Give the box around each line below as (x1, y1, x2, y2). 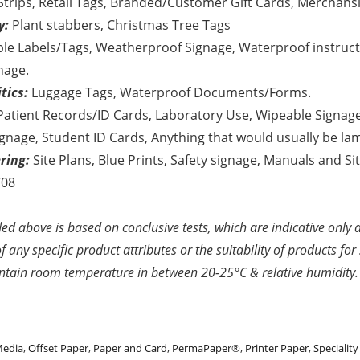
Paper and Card (93, 341, 168, 355)
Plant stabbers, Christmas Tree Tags (9, 16, 231, 34)
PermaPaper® (172, 341, 241, 355)
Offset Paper (28, 341, 89, 355)
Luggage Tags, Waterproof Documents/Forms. (28, 84, 312, 101)
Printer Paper (245, 341, 309, 355)
